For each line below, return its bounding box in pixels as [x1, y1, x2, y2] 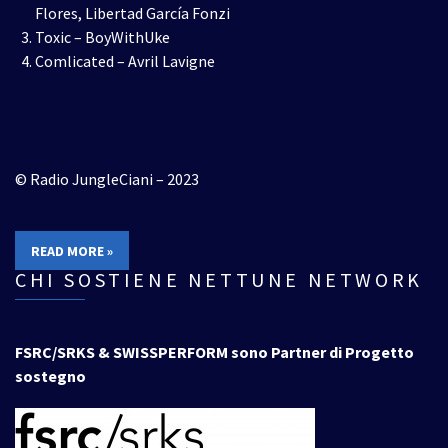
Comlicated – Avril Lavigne [35, 51, 215, 71]
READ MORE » [31, 242, 113, 260]
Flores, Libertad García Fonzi [35, 3, 230, 23]
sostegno [15, 366, 86, 386]
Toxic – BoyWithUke [35, 27, 170, 47]
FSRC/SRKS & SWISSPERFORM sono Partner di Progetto [15, 342, 414, 362]
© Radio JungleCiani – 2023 [15, 169, 199, 189]
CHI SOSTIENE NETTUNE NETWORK [15, 267, 423, 292]
